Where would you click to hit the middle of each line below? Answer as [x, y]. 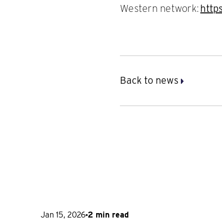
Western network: [160, 8]
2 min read [108, 215]
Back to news [150, 81]
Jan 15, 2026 [63, 215]
